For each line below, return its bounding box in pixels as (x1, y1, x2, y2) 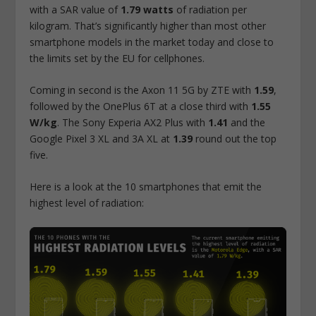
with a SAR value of (30, 2, 121, 16)
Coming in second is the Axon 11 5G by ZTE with (30, 83, 255, 97)
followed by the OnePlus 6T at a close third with (30, 99, 252, 114)
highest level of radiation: (30, 196, 145, 210)
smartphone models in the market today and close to (30, 35, 274, 49)
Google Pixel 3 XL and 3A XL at (30, 132, 174, 146)
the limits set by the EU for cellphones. (30, 51, 205, 65)
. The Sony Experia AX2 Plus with (57, 116, 209, 130)
